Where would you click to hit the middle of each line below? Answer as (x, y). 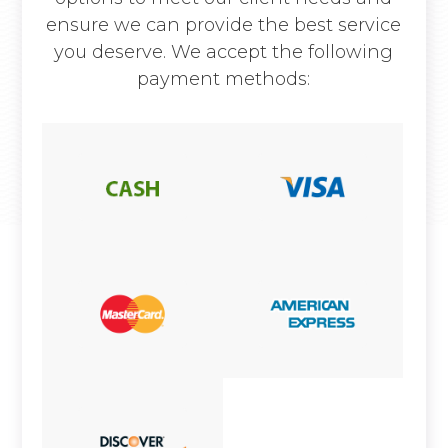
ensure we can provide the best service (224, 24)
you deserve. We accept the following (224, 51)
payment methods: (224, 78)
